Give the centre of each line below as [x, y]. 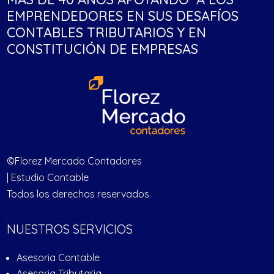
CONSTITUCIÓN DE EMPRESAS [103, 49]
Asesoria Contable [58, 257]
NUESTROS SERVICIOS [70, 229]
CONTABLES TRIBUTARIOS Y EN [107, 32]
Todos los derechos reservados [78, 194]
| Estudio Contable [48, 177]
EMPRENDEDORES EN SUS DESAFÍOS [123, 16]
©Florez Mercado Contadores [75, 161]
